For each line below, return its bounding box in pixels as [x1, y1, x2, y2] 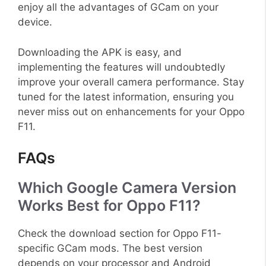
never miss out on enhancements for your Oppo [18, 105, 245, 118]
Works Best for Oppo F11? [18, 197, 201, 215]
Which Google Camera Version [18, 179, 236, 197]
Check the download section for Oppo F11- [18, 227, 221, 240]
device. [18, 16, 52, 28]
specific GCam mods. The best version [18, 242, 202, 255]
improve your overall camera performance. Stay [18, 75, 244, 88]
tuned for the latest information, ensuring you [18, 90, 234, 103]
